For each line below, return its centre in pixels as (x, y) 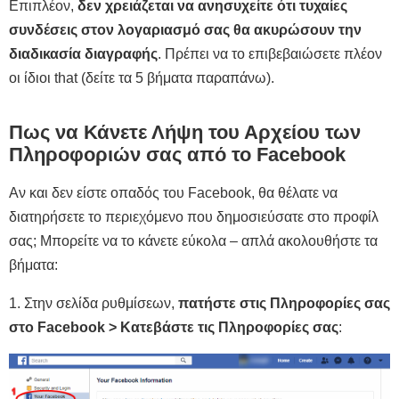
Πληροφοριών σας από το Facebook (177, 154)
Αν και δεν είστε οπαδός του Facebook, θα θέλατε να (173, 193)
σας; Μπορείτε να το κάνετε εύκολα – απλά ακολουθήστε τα (193, 241)
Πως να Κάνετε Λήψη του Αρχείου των (185, 132)
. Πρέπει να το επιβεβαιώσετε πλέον (270, 53)
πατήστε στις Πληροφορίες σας (284, 304)
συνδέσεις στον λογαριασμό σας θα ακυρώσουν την (185, 29)
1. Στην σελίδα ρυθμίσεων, (94, 304)
